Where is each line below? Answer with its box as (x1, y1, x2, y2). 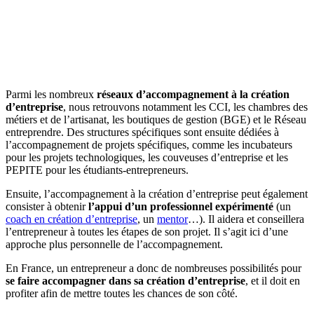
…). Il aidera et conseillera (188, 212, 304, 225)
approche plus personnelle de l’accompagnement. (6, 238, 223, 250)
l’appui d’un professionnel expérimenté (88, 200, 273, 212)
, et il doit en (245, 274, 300, 287)
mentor (157, 212, 188, 225)
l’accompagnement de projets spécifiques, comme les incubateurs (6, 138, 292, 151)
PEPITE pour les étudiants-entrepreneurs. (6, 163, 189, 176)
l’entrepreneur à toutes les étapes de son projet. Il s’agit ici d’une (6, 225, 288, 238)
